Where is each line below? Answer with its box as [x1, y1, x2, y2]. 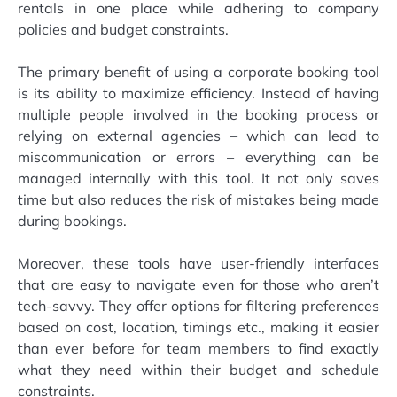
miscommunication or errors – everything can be [18, 148, 379, 167]
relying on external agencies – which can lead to [18, 127, 379, 145]
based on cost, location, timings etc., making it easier [18, 318, 379, 337]
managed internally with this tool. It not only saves [18, 169, 379, 188]
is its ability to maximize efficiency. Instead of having [18, 84, 379, 103]
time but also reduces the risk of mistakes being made [18, 191, 379, 209]
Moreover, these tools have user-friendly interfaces [18, 254, 379, 273]
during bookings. [18, 212, 127, 230]
